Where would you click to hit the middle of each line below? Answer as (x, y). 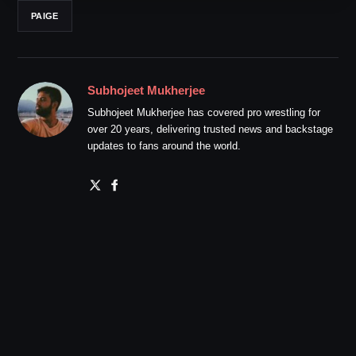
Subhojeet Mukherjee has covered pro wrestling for (204, 113)
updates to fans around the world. (164, 146)
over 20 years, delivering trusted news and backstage (210, 130)
